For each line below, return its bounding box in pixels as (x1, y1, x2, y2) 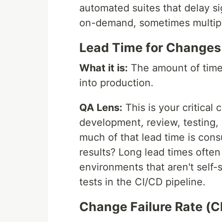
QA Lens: (79, 102, 122, 114)
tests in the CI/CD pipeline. (79, 176, 206, 188)
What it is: (79, 62, 128, 74)
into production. (79, 77, 154, 89)
